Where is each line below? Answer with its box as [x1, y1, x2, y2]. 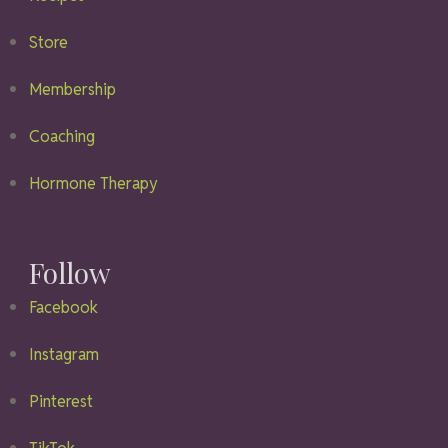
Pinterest [29, 390, 93, 412]
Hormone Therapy [29, 172, 158, 194]
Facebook [29, 296, 98, 318]
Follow [29, 253, 111, 291]
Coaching [29, 125, 95, 147]
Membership [29, 78, 116, 100]
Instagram [29, 343, 99, 365]
